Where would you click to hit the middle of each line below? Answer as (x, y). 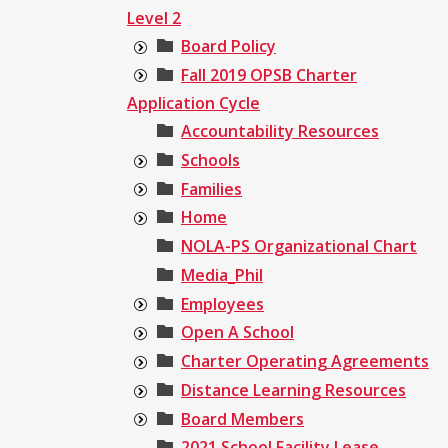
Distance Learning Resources (293, 389)
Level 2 (154, 17)
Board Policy (228, 45)
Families (211, 188)
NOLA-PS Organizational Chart (299, 246)
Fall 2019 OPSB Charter (269, 74)
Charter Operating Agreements (305, 361)
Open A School (237, 332)
